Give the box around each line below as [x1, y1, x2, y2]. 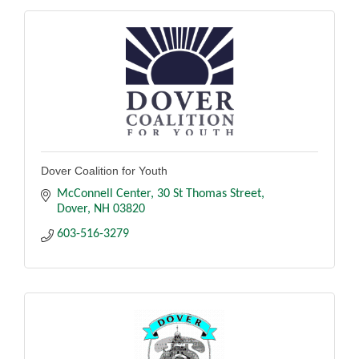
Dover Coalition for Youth [41, 163, 167, 177]
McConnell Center [57, 187, 151, 200]
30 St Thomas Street [157, 187, 261, 200]
